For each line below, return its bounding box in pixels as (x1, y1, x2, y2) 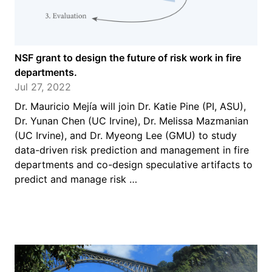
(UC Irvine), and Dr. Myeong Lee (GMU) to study (15, 129, 237, 141)
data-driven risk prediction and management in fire (15, 144, 249, 156)
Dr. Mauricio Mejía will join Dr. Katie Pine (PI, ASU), (15, 100, 246, 112)
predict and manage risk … (15, 173, 137, 185)
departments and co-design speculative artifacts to (15, 158, 253, 171)
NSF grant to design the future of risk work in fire (15, 52, 241, 64)
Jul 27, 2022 (15, 81, 71, 93)
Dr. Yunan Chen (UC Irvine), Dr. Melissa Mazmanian (15, 115, 248, 127)
